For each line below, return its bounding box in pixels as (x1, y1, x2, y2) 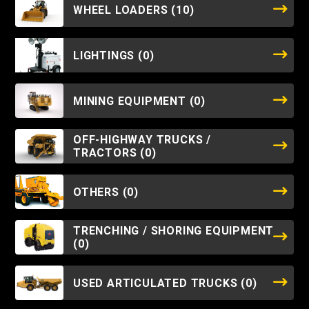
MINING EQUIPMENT (73, 94, 190, 108)
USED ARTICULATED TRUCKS (73, 276, 241, 290)
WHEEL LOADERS (73, 3, 172, 17)
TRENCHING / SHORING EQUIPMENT (73, 224, 275, 237)
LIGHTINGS (73, 48, 139, 62)
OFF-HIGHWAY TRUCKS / (73, 133, 212, 146)
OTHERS (73, 185, 123, 199)
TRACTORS (73, 146, 141, 159)
